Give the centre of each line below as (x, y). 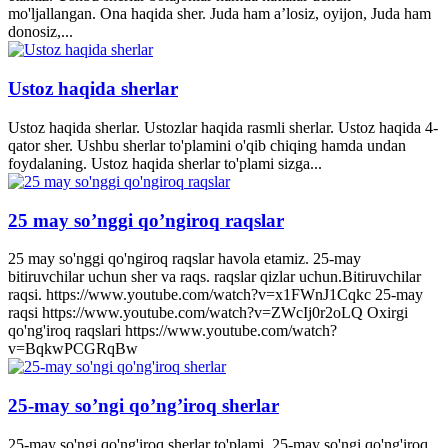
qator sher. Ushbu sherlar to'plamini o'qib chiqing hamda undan (207, 145)
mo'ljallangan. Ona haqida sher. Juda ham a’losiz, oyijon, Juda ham (219, 14)
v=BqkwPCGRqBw (73, 349)
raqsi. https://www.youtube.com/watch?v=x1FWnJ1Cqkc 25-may (215, 295)
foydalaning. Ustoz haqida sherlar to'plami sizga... (165, 163)
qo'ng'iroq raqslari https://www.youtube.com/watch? (172, 331)
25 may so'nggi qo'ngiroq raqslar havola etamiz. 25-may (184, 259)
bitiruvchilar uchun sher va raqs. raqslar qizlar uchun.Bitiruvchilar (214, 277)
